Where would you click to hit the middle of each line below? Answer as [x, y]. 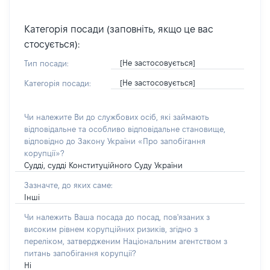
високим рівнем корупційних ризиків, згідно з [111, 229]
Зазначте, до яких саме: [68, 185]
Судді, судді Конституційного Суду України [103, 165]
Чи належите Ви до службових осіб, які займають [117, 117]
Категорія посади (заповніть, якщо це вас [119, 29]
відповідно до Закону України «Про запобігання [115, 141]
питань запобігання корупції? [80, 253]
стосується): [52, 44]
